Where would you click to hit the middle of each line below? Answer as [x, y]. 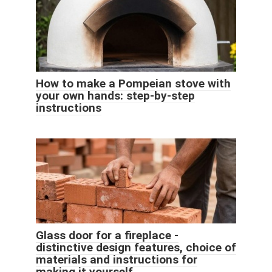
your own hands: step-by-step [115, 95]
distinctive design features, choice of [136, 247]
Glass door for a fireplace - [107, 235]
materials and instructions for [117, 259]
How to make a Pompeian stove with [133, 83]
